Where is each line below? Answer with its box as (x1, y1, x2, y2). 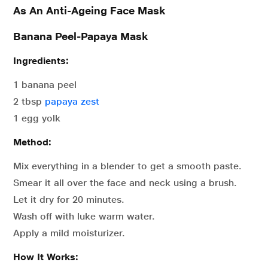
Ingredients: (13, 54, 69, 66)
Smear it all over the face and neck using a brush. (13, 176, 237, 188)
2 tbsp (13, 95, 45, 107)
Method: (13, 136, 51, 148)
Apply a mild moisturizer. (13, 227, 125, 239)
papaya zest (45, 95, 99, 107)
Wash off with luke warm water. (13, 210, 155, 222)
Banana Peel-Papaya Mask (13, 29, 148, 42)
